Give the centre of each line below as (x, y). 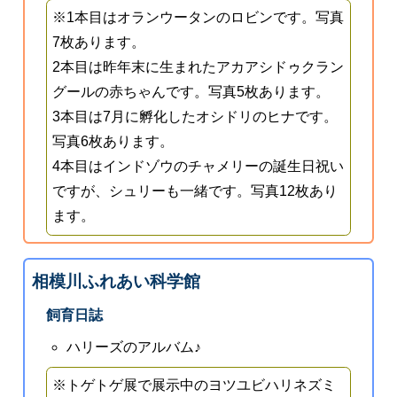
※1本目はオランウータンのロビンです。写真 (198, 18)
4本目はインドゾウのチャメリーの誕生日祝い (198, 167)
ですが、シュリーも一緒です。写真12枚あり (195, 191)
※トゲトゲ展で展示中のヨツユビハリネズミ (195, 385)
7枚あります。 (99, 43)
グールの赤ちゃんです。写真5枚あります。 (191, 92)
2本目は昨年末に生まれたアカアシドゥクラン (198, 67)
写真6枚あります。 (113, 142)
